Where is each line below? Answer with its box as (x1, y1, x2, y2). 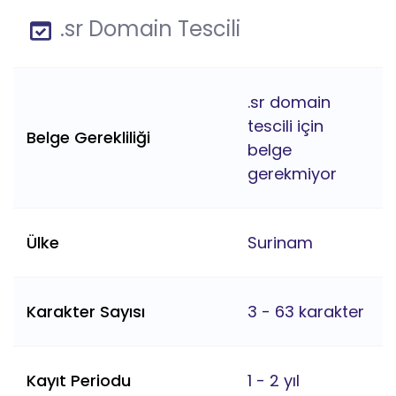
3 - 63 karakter (247, 301, 364, 324)
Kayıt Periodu (27, 369, 131, 392)
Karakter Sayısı (27, 301, 145, 324)
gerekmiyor (247, 163, 337, 186)
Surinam (247, 232, 313, 255)
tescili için (247, 115, 324, 138)
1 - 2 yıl (247, 369, 300, 392)
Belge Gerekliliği (27, 126, 150, 149)
